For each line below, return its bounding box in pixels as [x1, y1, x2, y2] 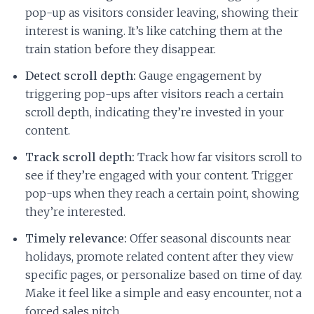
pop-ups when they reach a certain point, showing [25, 186, 299, 201]
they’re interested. [25, 205, 125, 219]
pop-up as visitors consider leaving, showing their [25, 6, 299, 20]
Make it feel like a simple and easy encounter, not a [25, 286, 301, 301]
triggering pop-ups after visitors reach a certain [25, 87, 284, 102]
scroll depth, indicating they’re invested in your [25, 105, 284, 120]
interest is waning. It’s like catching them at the [25, 24, 282, 39]
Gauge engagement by [136, 69, 261, 83]
